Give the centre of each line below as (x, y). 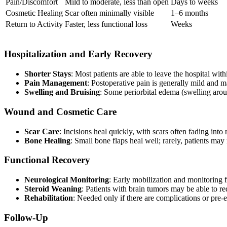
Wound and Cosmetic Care (60, 111)
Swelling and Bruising (62, 92)
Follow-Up (26, 217)
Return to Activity (34, 24)
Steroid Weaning (53, 188)
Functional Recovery (47, 160)
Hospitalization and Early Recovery (78, 54)
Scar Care (42, 131)
